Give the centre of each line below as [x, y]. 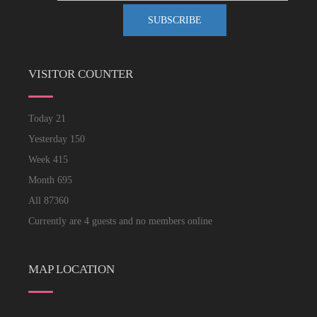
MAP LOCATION [71, 269]
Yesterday [49, 139]
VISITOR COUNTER [81, 74]
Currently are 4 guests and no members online [120, 221]
